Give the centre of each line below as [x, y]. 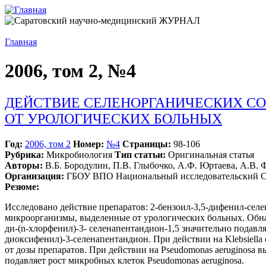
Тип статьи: [140, 154]
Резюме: [22, 186]
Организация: [34, 176]
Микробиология [79, 154]
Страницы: [147, 144]
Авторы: [24, 165]
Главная [21, 42]
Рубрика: [24, 154]
